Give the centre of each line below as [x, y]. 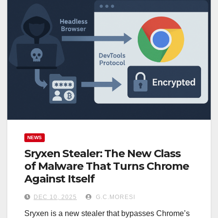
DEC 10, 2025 [55, 197]
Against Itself [59, 179]
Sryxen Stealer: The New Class [103, 153]
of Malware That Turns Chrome [107, 166]
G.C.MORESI [115, 197]
